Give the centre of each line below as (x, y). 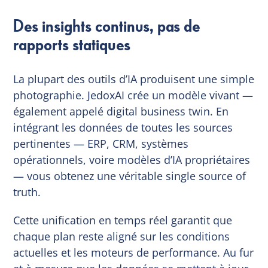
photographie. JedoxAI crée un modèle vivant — (133, 95)
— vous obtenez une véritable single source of (130, 176)
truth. (27, 192)
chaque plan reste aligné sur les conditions (122, 236)
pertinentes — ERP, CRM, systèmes (101, 143)
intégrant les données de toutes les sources (123, 127)
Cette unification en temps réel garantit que (123, 220)
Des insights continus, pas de (107, 27)
